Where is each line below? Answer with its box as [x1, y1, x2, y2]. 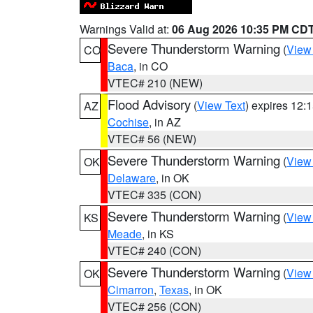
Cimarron [108, 282, 154, 298]
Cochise [108, 114, 149, 130]
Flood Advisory [108, 95, 191, 113]
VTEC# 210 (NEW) [108, 75, 203, 91]
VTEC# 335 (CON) [108, 187, 201, 203]
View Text [197, 97, 245, 113]
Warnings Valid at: [80, 21, 172, 37]
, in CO [133, 58, 168, 74]
